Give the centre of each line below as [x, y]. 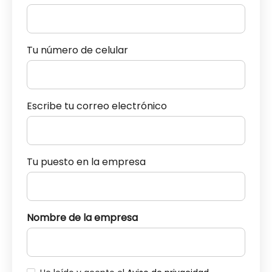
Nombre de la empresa [82, 217]
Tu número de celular [77, 50]
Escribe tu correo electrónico [97, 106]
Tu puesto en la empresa [86, 161]
